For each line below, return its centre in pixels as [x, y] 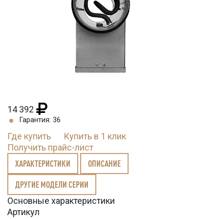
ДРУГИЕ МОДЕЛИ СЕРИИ [52, 185]
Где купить [29, 136]
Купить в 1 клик [95, 136]
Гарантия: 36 [40, 120]
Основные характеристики [61, 201]
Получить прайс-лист [50, 148]
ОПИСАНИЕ [104, 164]
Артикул [23, 212]
